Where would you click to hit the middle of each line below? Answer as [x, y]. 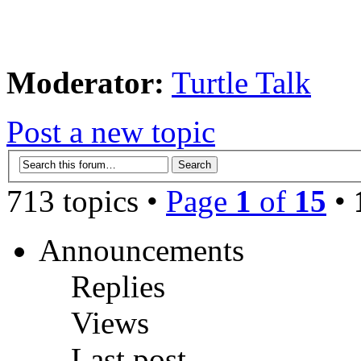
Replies [118, 286]
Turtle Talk [241, 83]
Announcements [141, 250]
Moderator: [85, 83]
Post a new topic [111, 132]
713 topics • [86, 201]
